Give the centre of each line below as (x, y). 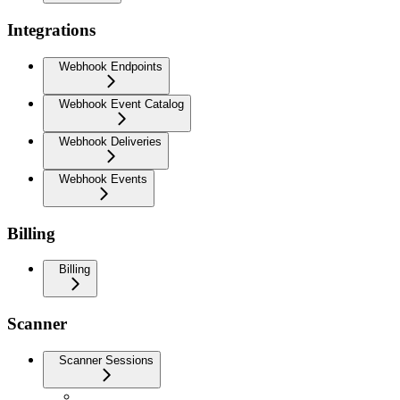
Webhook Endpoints (111, 66)
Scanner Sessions (106, 360)
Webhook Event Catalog (121, 104)
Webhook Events (103, 179)
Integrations (51, 30)
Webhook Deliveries (110, 141)
